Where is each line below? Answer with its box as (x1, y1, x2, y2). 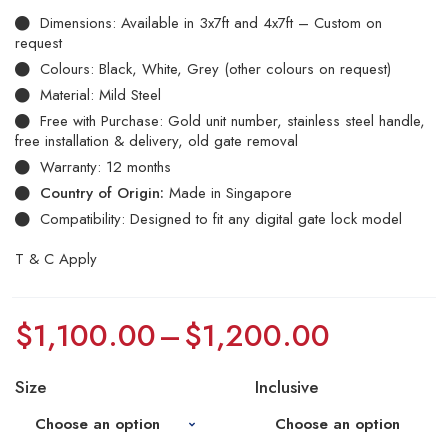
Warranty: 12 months (40, 156, 171, 178)
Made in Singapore (169, 182, 292, 204)
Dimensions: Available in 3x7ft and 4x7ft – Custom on (40, 12, 382, 34)
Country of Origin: (40, 182, 169, 204)
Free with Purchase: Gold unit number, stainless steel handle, (40, 110, 425, 132)
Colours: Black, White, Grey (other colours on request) (40, 58, 391, 80)
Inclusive (255, 375, 318, 399)
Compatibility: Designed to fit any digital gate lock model (40, 208, 402, 230)
